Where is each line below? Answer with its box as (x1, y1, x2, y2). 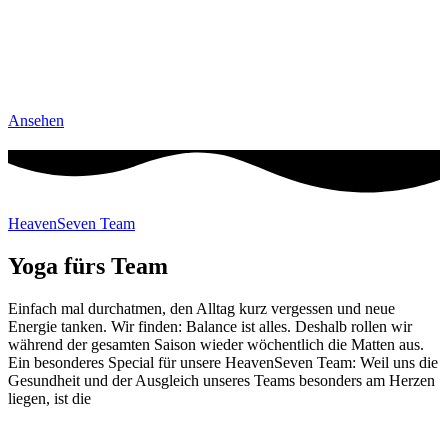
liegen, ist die (8, 390, 91, 408)
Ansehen (8, 112, 64, 130)
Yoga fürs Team (8, 253, 168, 280)
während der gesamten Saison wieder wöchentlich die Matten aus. (8, 336, 424, 354)
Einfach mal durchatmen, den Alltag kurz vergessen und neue (8, 300, 395, 318)
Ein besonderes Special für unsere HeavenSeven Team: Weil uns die (8, 354, 438, 372)
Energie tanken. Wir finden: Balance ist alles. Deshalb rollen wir (8, 318, 412, 336)
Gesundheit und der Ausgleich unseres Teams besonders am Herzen (8, 372, 435, 390)
